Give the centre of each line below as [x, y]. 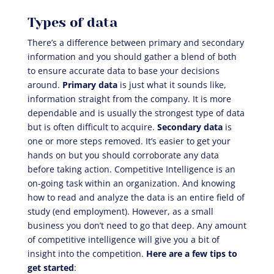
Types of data [72, 22]
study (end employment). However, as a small [120, 211]
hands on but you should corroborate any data [123, 155]
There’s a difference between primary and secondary [135, 42]
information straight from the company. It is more [130, 98]
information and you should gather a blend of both [132, 56]
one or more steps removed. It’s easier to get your [129, 141]
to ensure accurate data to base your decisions [123, 70]
